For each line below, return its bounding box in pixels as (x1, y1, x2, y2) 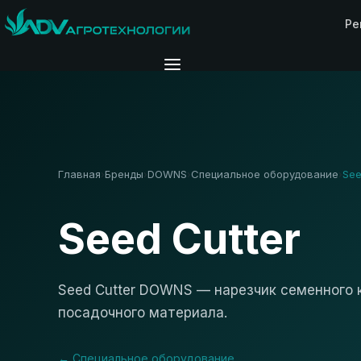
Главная (58, 168, 101, 180)
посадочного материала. (58, 305, 227, 322)
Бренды (105, 168, 143, 180)
